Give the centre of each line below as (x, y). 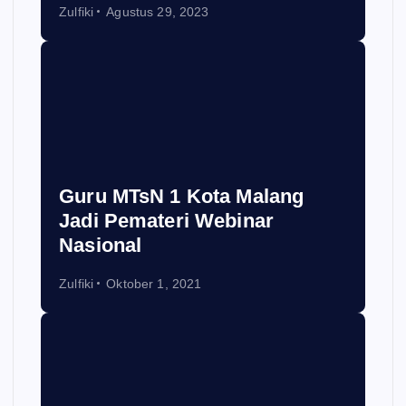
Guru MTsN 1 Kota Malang (182, 196)
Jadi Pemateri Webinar (167, 220)
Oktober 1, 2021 (154, 283)
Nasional (101, 245)
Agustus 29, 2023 (158, 11)
